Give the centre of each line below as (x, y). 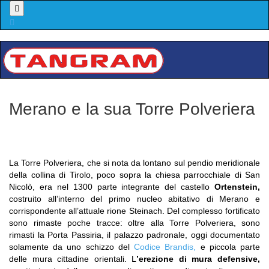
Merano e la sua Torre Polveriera (132, 109)
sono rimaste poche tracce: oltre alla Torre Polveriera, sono (134, 223)
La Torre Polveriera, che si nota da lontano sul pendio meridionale (134, 163)
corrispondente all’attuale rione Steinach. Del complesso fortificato (134, 211)
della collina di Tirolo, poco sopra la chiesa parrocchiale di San (134, 175)
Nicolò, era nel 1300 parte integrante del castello (112, 187)
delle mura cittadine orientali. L (73, 259)
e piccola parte (228, 247)
